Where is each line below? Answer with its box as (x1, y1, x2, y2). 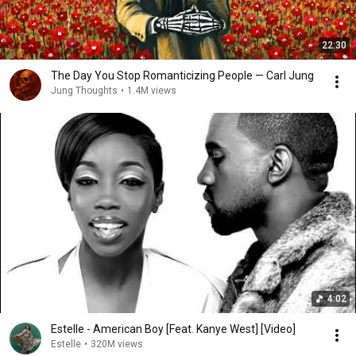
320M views (91, 339, 143, 350)
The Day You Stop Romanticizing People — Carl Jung (51, 69, 314, 82)
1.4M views (127, 85, 176, 96)
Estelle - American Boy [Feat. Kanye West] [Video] (51, 323, 296, 335)
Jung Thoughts (51, 85, 118, 96)
